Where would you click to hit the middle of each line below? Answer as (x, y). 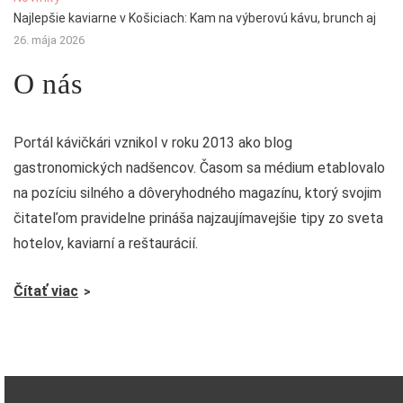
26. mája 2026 (49, 40)
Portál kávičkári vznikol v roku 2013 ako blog (153, 142)
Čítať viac (46, 291)
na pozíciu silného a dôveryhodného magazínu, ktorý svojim (197, 193)
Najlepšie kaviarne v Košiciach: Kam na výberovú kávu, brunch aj (195, 18)
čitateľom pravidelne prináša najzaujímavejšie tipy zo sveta (198, 218)
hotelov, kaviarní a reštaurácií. (106, 243)
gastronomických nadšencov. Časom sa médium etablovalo (199, 167)
